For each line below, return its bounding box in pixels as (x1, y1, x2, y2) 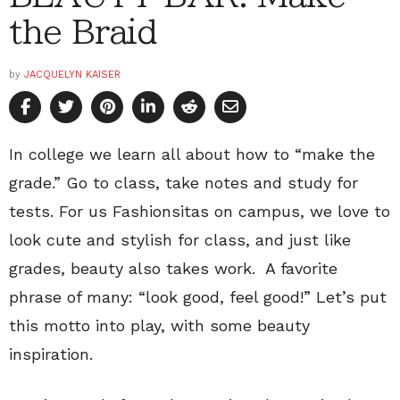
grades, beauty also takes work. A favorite (9, 259, 337, 279)
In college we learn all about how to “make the (9, 145, 375, 164)
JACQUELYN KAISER (24, 69, 121, 81)
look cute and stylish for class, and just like (9, 230, 351, 250)
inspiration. (9, 345, 93, 364)
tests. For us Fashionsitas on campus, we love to (9, 202, 390, 221)
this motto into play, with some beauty (9, 316, 310, 336)
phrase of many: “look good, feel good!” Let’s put (9, 287, 387, 307)
